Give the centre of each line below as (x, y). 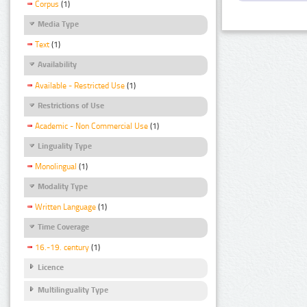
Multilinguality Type (73, 290)
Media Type (58, 24)
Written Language (65, 207)
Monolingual (56, 167)
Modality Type (63, 186)
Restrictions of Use (71, 105)
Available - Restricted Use (80, 85)
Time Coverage (63, 227)
